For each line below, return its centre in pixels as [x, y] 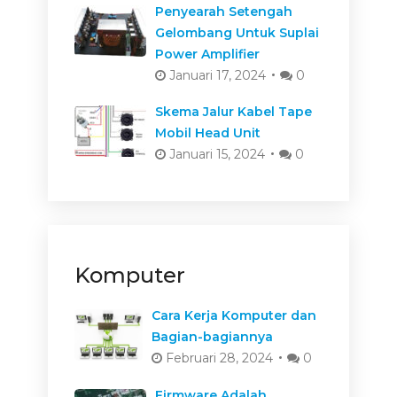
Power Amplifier [207, 54]
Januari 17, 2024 [215, 76]
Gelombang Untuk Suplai [237, 33]
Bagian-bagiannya [212, 337]
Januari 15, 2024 [215, 155]
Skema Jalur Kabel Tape [233, 112]
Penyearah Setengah [223, 12]
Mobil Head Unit [207, 133]
